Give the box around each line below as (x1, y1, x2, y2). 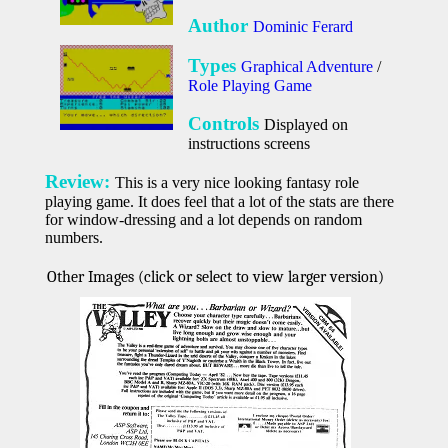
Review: (44, 171, 115, 193)
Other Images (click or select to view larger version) (46, 268, 384, 287)
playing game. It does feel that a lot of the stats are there (44, 193, 394, 211)
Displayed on (264, 116, 349, 134)
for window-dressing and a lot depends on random (44, 211, 362, 229)
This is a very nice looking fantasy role (114, 174, 359, 192)
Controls (188, 113, 265, 135)
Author (188, 15, 254, 37)
